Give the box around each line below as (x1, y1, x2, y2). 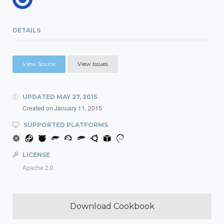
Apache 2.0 (22, 163, 53, 171)
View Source (22, 60, 55, 67)
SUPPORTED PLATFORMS (22, 121, 108, 128)
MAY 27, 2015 (56, 93, 97, 100)
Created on (22, 103, 54, 112)
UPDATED (21, 93, 56, 100)
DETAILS (12, 26, 40, 34)
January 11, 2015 (54, 103, 102, 112)
